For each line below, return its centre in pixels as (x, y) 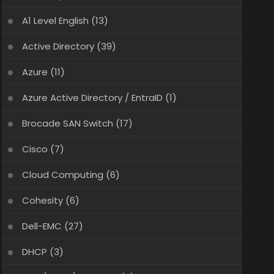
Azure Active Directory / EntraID (92, 98)
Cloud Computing (62, 175)
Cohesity (42, 200)
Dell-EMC (42, 226)
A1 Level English (55, 20)
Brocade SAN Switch (67, 123)
